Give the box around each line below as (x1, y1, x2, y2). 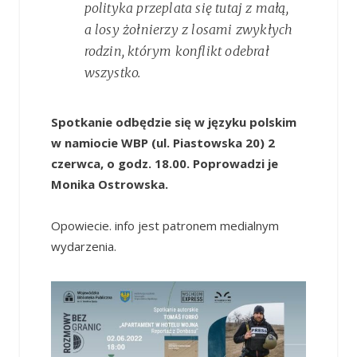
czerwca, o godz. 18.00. (50, 155, 193, 172)
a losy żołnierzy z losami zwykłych (84, 22, 293, 38)
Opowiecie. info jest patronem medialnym (50, 218, 279, 234)
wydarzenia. (50, 238, 116, 255)
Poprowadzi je (192, 155, 278, 172)
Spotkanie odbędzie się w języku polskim (50, 114, 296, 131)
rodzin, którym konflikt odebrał (84, 43, 269, 60)
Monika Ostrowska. (50, 176, 168, 193)
